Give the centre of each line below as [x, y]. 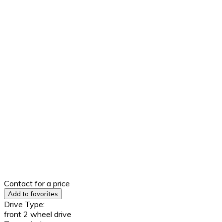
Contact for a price [37, 183]
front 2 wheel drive [38, 214]
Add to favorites [33, 194]
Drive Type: [24, 204]
